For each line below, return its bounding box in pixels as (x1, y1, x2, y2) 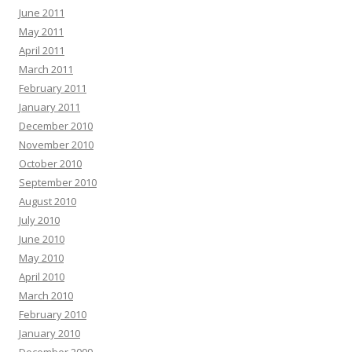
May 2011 (19, 24, 64, 38)
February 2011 (19, 80, 86, 95)
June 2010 (19, 231, 64, 246)
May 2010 (19, 250, 64, 265)
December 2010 (19, 118, 93, 133)
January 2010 (19, 325, 80, 340)
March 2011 (19, 61, 73, 76)
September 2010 (19, 174, 97, 189)
